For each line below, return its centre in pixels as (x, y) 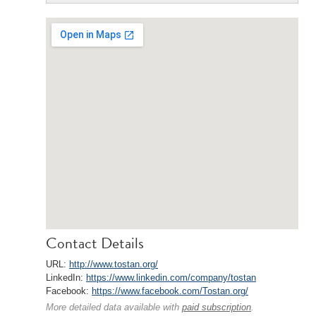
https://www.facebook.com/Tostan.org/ (170, 291)
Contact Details (95, 243)
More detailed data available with (114, 307)
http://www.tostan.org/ (114, 264)
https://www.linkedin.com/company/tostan (171, 278)
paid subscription (217, 307)
